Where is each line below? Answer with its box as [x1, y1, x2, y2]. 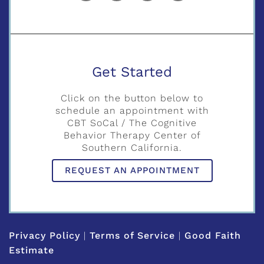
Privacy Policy [9, 230, 80, 242]
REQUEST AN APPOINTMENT [64, 165, 200, 176]
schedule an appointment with [55, 104, 209, 116]
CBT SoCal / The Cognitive [67, 117, 197, 128]
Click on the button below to [61, 92, 203, 104]
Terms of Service [90, 230, 175, 242]
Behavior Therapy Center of [63, 129, 201, 141]
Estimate [9, 245, 54, 256]
